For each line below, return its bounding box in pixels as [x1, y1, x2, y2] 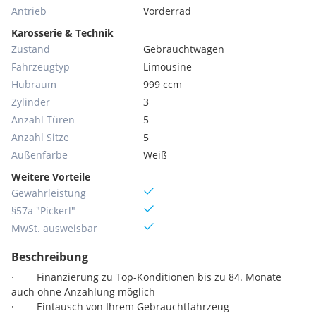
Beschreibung [11, 249, 88, 265]
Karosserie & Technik [11, 26, 114, 39]
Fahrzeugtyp [11, 60, 70, 73]
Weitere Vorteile [11, 170, 90, 183]
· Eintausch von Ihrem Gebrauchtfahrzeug [11, 300, 229, 313]
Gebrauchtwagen [143, 42, 225, 56]
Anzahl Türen [11, 113, 75, 126]
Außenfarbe [11, 148, 68, 162]
